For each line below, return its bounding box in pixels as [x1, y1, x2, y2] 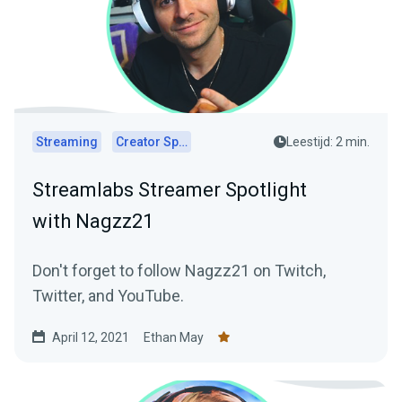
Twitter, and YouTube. [32, 285, 184, 305]
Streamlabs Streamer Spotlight [32, 178, 307, 201]
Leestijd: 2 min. [286, 134, 370, 149]
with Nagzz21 [32, 209, 153, 232]
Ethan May [144, 329, 204, 345]
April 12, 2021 [52, 329, 129, 345]
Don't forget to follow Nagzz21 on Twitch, [32, 260, 326, 280]
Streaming [36, 134, 98, 149]
